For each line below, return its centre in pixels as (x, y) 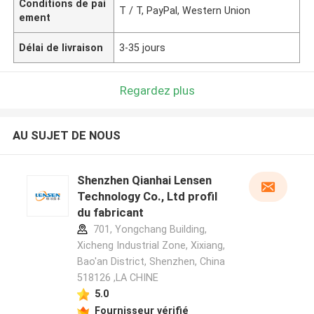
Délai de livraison (61, 47)
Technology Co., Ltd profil (147, 197)
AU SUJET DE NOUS (66, 136)
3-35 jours (143, 47)
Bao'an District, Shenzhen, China (151, 262)
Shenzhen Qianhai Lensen (144, 180)
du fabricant (110, 213)
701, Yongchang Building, (148, 230)
